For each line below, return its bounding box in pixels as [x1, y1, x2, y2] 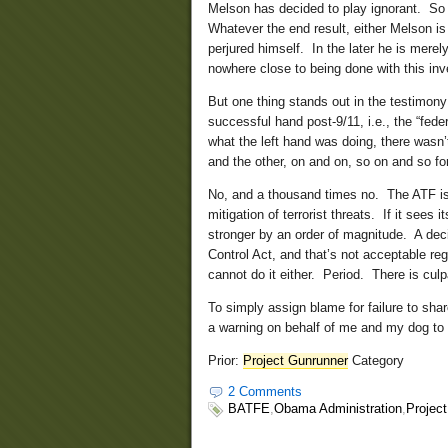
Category [348, 353, 404, 369]
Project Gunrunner [243, 353, 348, 369]
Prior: [208, 353, 243, 369]
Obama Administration [274, 401, 402, 417]
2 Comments [228, 384, 302, 400]
